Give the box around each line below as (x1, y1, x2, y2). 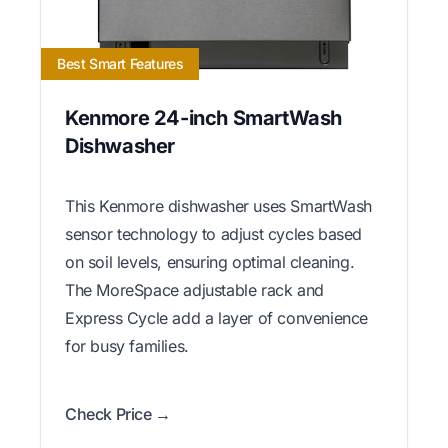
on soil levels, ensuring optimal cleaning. (65, 251, 355, 272)
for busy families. (65, 335, 189, 356)
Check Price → (65, 403, 171, 424)
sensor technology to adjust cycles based (65, 223, 363, 244)
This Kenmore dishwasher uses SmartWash (65, 195, 372, 216)
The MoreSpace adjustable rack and (65, 279, 324, 300)
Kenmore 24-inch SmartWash (65, 105, 343, 130)
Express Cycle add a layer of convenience (65, 307, 369, 328)
